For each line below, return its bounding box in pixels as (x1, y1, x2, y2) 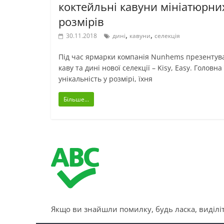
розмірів (58, 13, 104, 29)
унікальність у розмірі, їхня (58, 73, 152, 83)
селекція (154, 31, 180, 40)
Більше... (63, 94, 89, 103)
